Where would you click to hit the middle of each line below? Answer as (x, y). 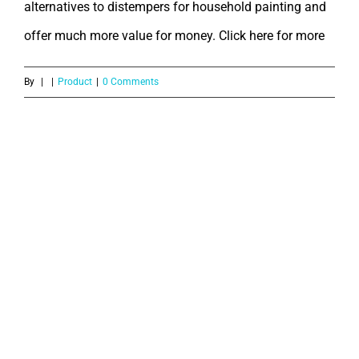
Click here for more (272, 36)
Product (75, 82)
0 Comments (131, 82)
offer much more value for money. (121, 36)
